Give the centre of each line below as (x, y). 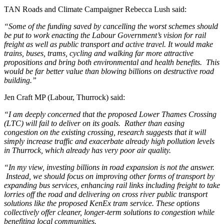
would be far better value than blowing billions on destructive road (109, 71)
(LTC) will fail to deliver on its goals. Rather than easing (94, 123)
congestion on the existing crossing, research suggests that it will (105, 132)
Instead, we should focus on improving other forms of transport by (109, 176)
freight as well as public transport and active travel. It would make (108, 44)
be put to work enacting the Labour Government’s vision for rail (105, 35)
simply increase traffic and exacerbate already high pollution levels (109, 141)
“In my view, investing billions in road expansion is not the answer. (109, 167)
